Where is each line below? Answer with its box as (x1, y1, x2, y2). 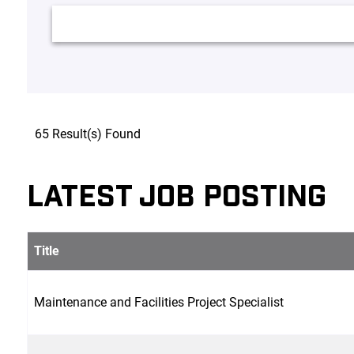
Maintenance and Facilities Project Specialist (34, 294, 284, 310)
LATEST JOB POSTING (26, 175, 326, 212)
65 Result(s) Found (34, 126, 141, 141)
